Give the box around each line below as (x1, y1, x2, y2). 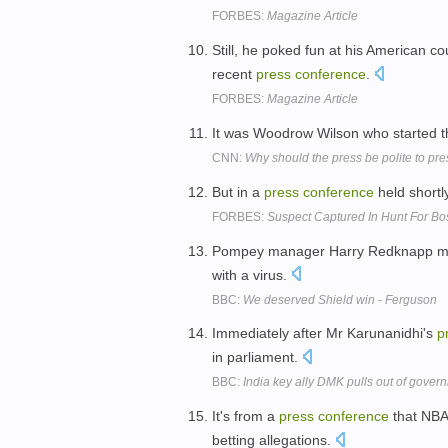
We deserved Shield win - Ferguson (243, 292, 437, 307)
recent (212, 66, 256, 83)
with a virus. (212, 266, 291, 283)
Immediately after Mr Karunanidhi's (212, 325, 437, 342)
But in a (212, 183, 264, 200)
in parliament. (212, 349, 302, 366)
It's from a (212, 408, 279, 425)
